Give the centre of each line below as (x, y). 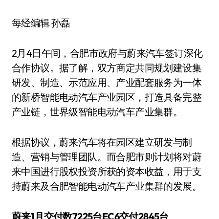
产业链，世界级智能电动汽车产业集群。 (97, 112)
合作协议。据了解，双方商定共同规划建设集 (107, 68)
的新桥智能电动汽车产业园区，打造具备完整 (107, 97)
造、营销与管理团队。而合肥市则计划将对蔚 (107, 157)
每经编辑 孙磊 (41, 23)
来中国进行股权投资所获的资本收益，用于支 (107, 171)
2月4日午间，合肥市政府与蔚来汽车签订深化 (107, 53)
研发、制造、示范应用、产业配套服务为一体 (107, 82)
